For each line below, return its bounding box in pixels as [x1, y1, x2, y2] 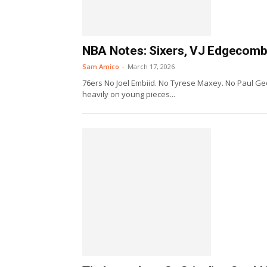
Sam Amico [82, 61, 119, 71]
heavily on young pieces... [82, 88, 175, 100]
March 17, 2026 [128, 61, 175, 71]
